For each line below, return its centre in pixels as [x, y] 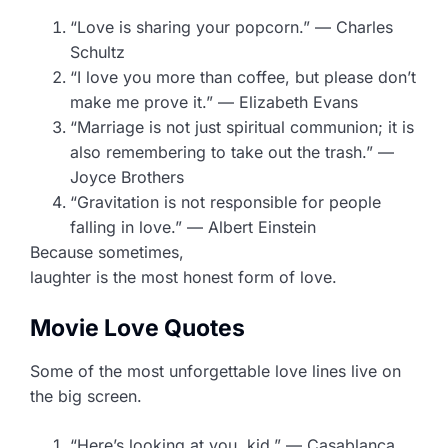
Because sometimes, [107, 251]
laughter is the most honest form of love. [183, 276]
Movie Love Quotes [137, 327]
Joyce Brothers [127, 176]
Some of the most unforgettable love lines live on [215, 370]
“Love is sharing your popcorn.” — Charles [231, 26]
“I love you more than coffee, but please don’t [243, 76]
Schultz [97, 51]
